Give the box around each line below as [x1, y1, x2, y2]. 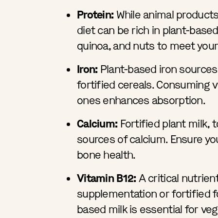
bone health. [77, 147, 136, 162]
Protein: [77, 7, 116, 22]
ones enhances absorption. [77, 93, 205, 108]
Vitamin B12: [77, 171, 136, 185]
